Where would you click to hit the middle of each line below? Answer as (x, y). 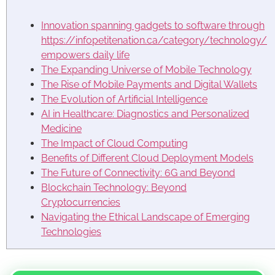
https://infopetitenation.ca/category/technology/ (154, 40)
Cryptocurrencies (81, 202)
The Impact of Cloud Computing (114, 143)
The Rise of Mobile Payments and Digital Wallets (149, 84)
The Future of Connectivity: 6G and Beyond (138, 172)
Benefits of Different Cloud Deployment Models (147, 158)
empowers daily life (85, 55)
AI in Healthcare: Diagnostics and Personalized (145, 114)
